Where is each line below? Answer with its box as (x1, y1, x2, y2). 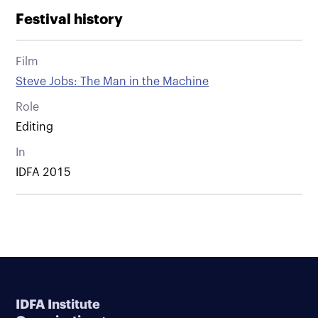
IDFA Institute (16, 297, 101, 311)
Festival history (16, 11, 124, 27)
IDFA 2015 (16, 166, 72, 178)
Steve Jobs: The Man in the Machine (16, 75, 209, 87)
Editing (16, 121, 54, 133)
